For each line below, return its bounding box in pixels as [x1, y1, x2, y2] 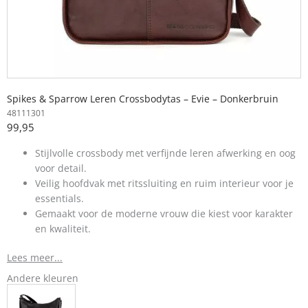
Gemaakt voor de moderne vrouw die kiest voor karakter [35, 206, 294, 220]
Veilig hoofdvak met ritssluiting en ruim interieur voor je [35, 176, 294, 190]
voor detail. [35, 161, 87, 175]
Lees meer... [7, 251, 63, 265]
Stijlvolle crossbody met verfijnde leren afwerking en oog [35, 146, 296, 159]
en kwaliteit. [35, 221, 91, 235]
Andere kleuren [7, 272, 78, 285]
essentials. [35, 191, 85, 205]
